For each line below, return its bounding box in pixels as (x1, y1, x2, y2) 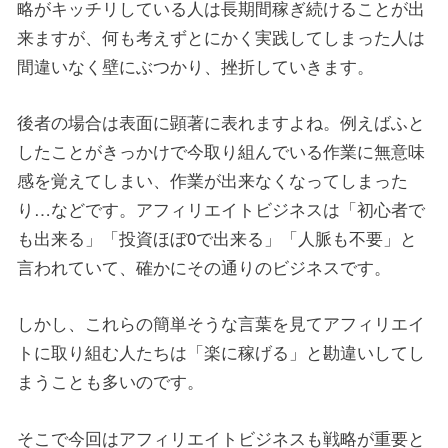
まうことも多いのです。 (17, 368, 204, 394)
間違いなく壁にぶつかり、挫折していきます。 (17, 53, 374, 79)
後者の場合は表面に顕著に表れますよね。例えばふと (17, 109, 425, 135)
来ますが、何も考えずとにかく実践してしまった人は (17, 24, 425, 50)
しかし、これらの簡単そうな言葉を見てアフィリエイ (17, 310, 425, 336)
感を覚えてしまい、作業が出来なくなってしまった (17, 167, 408, 193)
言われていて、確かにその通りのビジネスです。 (17, 254, 391, 280)
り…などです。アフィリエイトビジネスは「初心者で (17, 196, 425, 222)
